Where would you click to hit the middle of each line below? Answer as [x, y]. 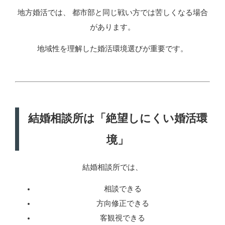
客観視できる [123, 218]
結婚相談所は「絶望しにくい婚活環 [118, 119]
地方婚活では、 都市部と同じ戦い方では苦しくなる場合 [113, 12]
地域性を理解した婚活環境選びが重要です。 [113, 49]
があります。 [113, 27]
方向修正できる [123, 204]
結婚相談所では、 [113, 167]
